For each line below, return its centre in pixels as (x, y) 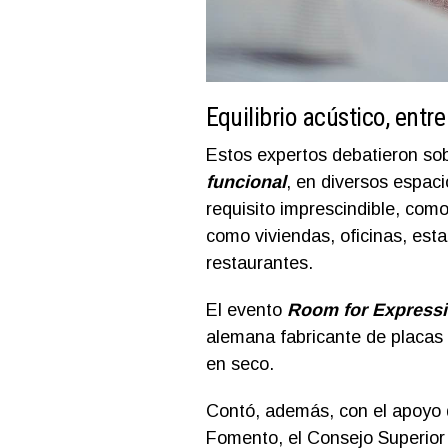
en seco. (239, 363)
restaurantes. (259, 262)
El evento (243, 309)
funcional (245, 181)
